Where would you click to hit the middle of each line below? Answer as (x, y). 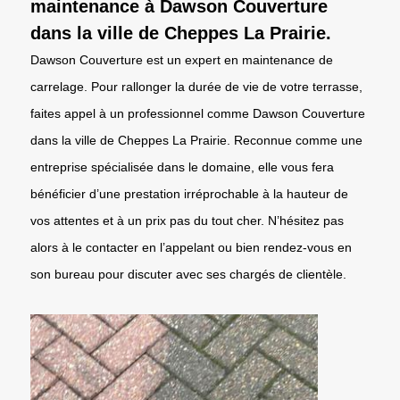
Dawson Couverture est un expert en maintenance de (182, 59)
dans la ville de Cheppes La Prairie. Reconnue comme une (196, 140)
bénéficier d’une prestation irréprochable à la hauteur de (189, 193)
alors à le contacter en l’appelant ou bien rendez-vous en (191, 247)
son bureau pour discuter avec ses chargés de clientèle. (188, 274)
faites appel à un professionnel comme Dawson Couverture (198, 113)
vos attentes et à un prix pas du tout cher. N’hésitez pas (187, 220)
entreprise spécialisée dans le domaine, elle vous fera (182, 167)
